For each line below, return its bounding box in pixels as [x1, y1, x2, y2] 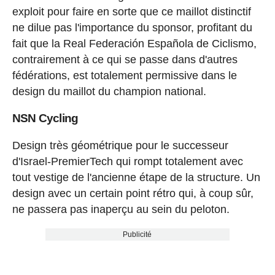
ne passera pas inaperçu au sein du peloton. [12, 203, 230, 216]
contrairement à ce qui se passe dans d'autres [12, 53, 238, 66]
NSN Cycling [12, 112, 79, 125]
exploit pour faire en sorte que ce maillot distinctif [12, 6, 251, 18]
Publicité [123, 230, 152, 239]
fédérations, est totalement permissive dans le [12, 69, 237, 82]
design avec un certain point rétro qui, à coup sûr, [12, 187, 254, 200]
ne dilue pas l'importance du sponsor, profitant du [12, 21, 252, 34]
